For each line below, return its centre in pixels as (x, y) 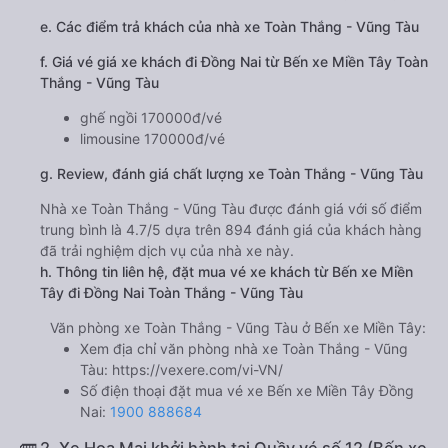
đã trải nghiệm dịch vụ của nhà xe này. (167, 250)
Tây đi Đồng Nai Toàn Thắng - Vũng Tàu (171, 292)
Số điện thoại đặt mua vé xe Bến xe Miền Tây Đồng (247, 390)
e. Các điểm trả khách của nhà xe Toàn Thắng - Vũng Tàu (229, 26)
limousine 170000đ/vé (152, 138)
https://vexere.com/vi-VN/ (197, 369)
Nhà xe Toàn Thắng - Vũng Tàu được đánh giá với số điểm (231, 208)
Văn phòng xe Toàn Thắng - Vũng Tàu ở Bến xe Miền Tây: (238, 327)
